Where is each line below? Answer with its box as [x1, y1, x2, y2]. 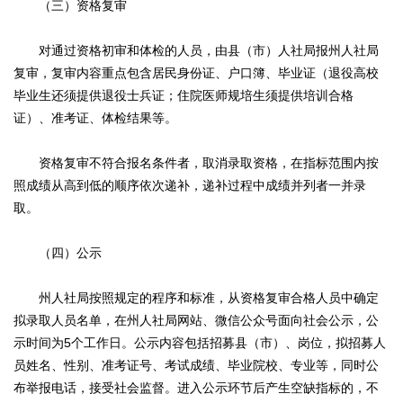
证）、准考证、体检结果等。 [13, 111, 177, 126]
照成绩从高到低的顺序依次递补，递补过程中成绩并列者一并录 [13, 178, 366, 193]
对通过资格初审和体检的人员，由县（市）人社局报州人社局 [13, 43, 379, 58]
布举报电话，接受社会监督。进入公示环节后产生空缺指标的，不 [13, 381, 379, 396]
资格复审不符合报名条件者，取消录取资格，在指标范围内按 [13, 156, 379, 171]
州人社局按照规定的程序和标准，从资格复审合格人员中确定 [13, 291, 379, 306]
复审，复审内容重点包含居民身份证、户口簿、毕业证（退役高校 [13, 66, 379, 81]
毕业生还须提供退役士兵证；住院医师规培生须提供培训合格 [13, 88, 354, 103]
